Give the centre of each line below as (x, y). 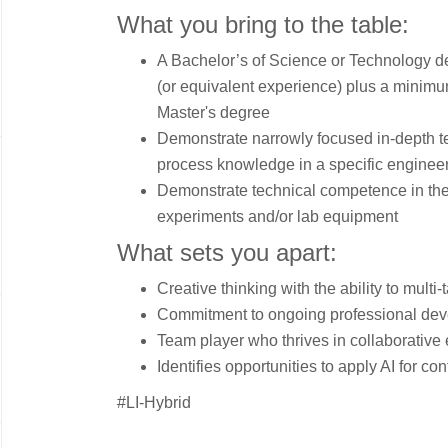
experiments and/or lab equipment (277, 216)
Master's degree (213, 112)
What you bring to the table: (263, 24)
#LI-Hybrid (154, 402)
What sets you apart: (227, 252)
